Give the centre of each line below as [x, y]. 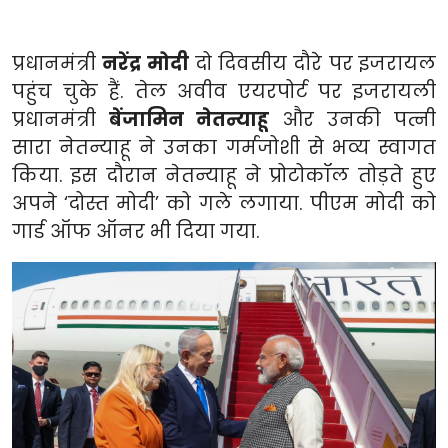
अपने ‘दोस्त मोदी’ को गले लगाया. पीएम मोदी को [224, 203]
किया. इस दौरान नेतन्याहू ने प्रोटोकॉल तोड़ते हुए [224, 175]
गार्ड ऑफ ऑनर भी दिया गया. [136, 231]
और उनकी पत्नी [353, 119]
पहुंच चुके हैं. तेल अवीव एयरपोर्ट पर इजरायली [224, 91]
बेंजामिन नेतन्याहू [189, 119]
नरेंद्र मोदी [145, 63]
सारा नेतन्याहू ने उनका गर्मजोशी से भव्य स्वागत [224, 147]
